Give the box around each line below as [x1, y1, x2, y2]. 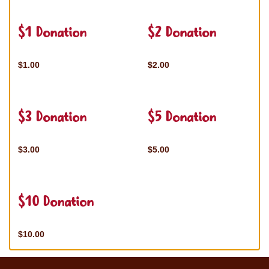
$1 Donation [18, 23, 86, 43]
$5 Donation [148, 108, 216, 128]
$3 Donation [18, 108, 86, 128]
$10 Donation [18, 193, 94, 213]
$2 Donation [148, 23, 216, 43]
